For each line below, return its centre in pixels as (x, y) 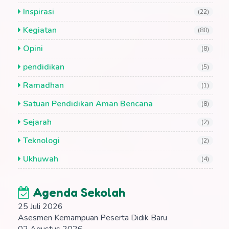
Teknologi (40, 141)
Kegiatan (39, 30)
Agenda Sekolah (78, 193)
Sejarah (36, 122)
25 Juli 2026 (40, 207)
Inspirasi (38, 12)
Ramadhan (42, 86)
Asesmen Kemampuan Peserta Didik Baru (93, 218)
